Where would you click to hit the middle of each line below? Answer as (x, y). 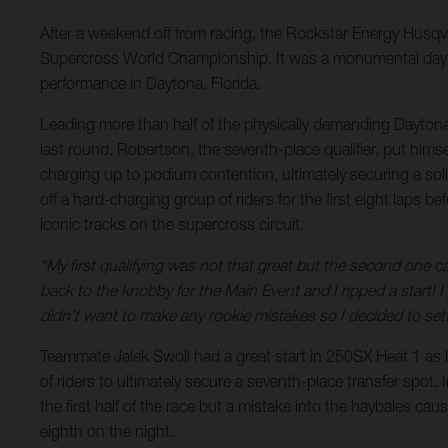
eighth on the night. (107, 431)
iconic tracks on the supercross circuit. (172, 224)
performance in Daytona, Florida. (150, 83)
